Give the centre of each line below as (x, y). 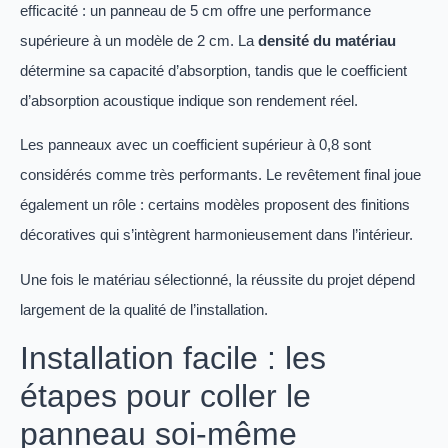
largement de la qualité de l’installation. (144, 309)
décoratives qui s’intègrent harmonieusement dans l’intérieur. (216, 235)
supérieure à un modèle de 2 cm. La (139, 40)
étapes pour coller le (165, 396)
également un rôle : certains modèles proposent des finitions (215, 205)
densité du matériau (327, 40)
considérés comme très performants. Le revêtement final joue (220, 175)
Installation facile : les (173, 358)
